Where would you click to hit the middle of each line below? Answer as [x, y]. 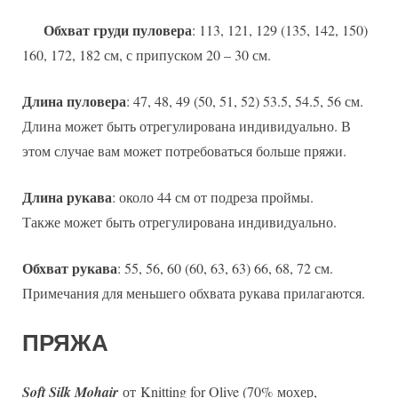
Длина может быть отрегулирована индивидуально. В [187, 126]
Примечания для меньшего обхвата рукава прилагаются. [194, 293]
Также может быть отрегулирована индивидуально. [179, 222]
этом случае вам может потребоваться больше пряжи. [184, 151]
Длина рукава [67, 197]
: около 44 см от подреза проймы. [213, 197]
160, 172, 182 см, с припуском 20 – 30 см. [147, 55]
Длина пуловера [74, 101]
